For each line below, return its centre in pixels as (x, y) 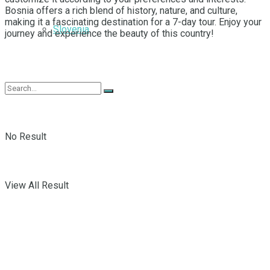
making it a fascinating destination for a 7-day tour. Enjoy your (133, 22)
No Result (26, 136)
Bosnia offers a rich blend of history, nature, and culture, (121, 11)
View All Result (37, 185)
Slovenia (71, 29)
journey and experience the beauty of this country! (109, 34)
